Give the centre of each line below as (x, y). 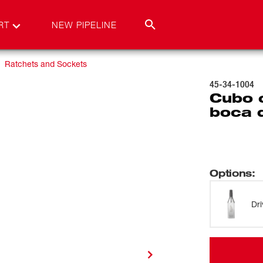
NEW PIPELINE (84, 25)
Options (231, 173)
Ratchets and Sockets (46, 64)
